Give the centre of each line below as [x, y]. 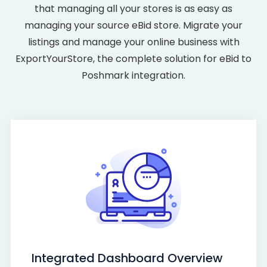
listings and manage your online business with [133, 42]
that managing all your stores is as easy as [133, 8]
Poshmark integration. [133, 75]
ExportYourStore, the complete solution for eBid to [133, 58]
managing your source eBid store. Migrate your [133, 25]
